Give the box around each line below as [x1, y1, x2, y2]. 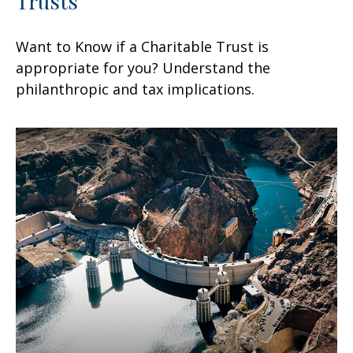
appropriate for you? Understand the [16, 58, 270, 78]
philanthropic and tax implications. [16, 80, 255, 99]
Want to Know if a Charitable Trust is [16, 37, 269, 57]
